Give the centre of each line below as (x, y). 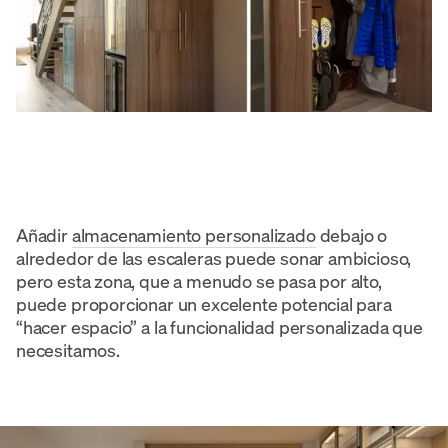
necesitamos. (68, 349)
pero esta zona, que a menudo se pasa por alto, (199, 280)
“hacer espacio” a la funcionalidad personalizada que (219, 326)
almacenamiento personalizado (193, 234)
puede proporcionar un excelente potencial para (204, 303)
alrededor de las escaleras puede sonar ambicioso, (214, 257)
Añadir (44, 234)
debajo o (351, 234)
